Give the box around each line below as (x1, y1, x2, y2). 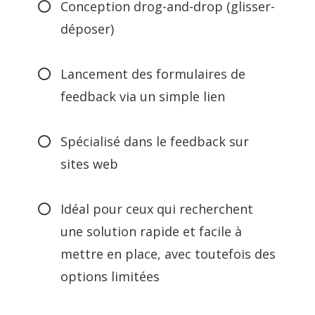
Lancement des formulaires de (60, 65, 246, 82)
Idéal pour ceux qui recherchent (60, 200, 254, 217)
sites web (60, 155, 119, 172)
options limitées (60, 267, 160, 285)
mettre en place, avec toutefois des (60, 245, 276, 262)
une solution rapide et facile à (60, 222, 243, 240)
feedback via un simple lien (60, 87, 226, 105)
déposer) (60, 20, 115, 37)
